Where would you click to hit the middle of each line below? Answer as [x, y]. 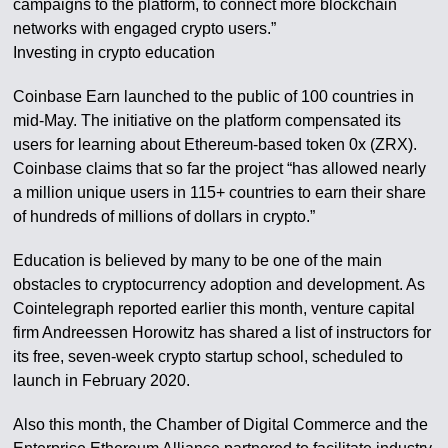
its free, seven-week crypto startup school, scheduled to [208, 356]
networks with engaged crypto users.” [145, 28]
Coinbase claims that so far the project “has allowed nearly [220, 168]
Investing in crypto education [114, 52]
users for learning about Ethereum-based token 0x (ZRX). [215, 144]
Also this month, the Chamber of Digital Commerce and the [221, 424]
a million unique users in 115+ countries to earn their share [220, 192]
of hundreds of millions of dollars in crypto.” [164, 216]
